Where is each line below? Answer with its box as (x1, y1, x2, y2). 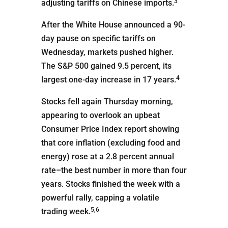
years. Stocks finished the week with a (41, 179, 180, 189)
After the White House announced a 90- (41, 20, 185, 30)
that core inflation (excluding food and (41, 138, 180, 148)
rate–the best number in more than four (41, 165, 187, 175)
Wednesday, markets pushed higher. (41, 47, 174, 57)
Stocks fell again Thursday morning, (41, 97, 173, 106)
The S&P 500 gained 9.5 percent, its (41, 61, 172, 71)
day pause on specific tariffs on (41, 34, 156, 43)
